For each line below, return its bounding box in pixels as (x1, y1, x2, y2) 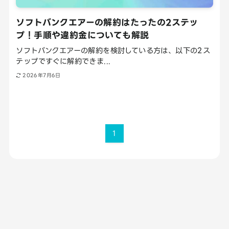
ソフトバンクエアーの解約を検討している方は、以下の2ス (16, 47, 211, 55)
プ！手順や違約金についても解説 (16, 30, 149, 40)
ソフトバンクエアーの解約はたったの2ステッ (16, 17, 198, 27)
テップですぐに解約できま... (16, 57, 111, 65)
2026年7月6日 (22, 72, 61, 78)
